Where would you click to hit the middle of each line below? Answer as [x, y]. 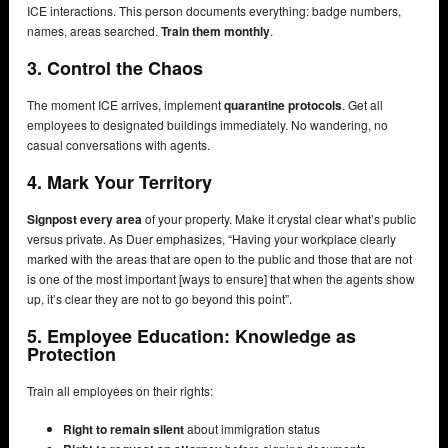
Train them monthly [215, 30]
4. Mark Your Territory [119, 181]
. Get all [362, 104]
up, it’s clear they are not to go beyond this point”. [159, 298]
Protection [71, 353]
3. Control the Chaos [115, 67]
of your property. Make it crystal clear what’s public [279, 218]
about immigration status [252, 428]
